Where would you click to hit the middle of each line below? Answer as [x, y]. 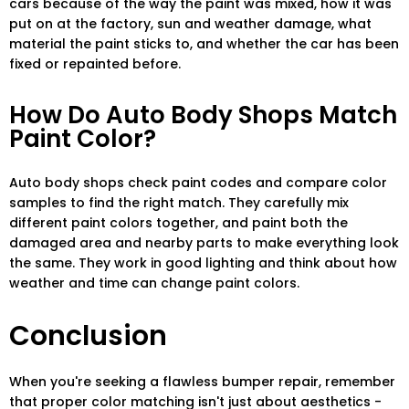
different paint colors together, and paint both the [178, 223]
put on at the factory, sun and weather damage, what [190, 24]
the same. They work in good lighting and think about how [203, 263]
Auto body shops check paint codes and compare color [198, 183]
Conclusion [88, 336]
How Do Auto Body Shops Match [203, 115]
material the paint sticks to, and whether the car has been [204, 44]
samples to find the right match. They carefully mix [179, 203]
